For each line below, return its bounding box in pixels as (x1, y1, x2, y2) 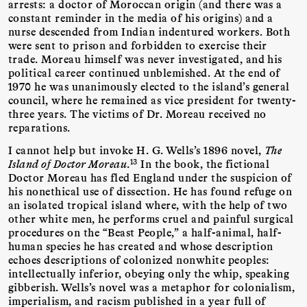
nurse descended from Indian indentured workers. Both (8, 25, 291, 38)
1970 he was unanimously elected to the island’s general (8, 79, 290, 93)
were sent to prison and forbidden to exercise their (8, 38, 267, 52)
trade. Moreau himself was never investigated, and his (8, 52, 282, 66)
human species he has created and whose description (8, 239, 273, 253)
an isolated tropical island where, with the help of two (8, 198, 288, 212)
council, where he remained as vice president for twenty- (8, 93, 297, 107)
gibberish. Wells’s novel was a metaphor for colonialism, (8, 280, 295, 294)
